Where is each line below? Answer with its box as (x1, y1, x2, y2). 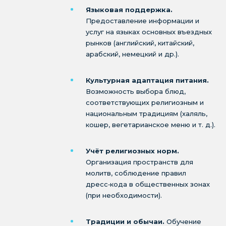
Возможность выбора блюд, (86, 87, 186, 95)
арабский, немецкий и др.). (86, 50, 179, 58)
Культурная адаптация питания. (86, 76, 209, 84)
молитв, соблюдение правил (86, 169, 186, 177)
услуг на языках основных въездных (86, 28, 212, 36)
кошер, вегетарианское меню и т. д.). (86, 121, 215, 129)
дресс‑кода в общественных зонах (86, 180, 210, 188)
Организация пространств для (86, 158, 193, 166)
